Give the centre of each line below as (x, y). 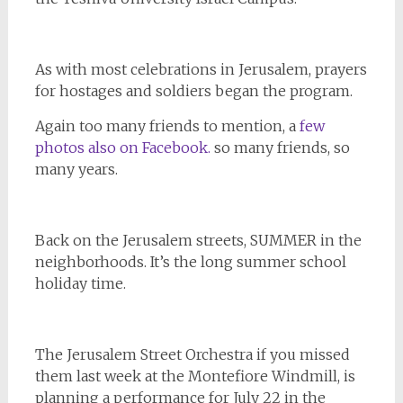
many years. (76, 170)
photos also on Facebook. (124, 148)
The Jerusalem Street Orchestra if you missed (192, 355)
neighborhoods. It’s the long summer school (190, 262)
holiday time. (80, 284)
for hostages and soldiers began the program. (193, 91)
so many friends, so (282, 148)
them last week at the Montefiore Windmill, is (195, 376)
